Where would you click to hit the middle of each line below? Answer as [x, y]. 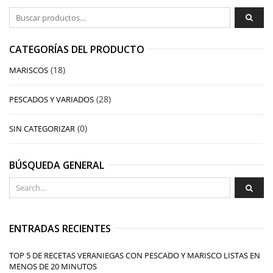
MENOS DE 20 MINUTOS [53, 266]
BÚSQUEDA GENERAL [57, 165]
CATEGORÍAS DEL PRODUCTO [77, 49]
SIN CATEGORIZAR [42, 128]
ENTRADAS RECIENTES [60, 228]
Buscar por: [32, 12]
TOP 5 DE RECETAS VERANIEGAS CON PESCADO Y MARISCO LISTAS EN [135, 255]
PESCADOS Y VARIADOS [51, 99]
